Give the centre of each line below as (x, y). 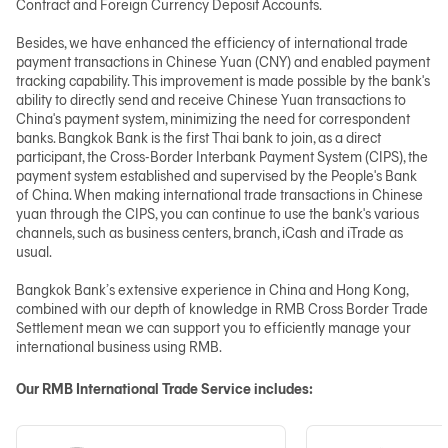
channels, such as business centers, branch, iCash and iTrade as (209, 233)
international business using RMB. (119, 347)
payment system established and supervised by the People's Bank (216, 176)
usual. (34, 252)
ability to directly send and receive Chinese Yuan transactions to (211, 100)
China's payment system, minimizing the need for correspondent (213, 119)
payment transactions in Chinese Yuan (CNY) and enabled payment (223, 62)
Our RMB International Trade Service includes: (164, 389)
